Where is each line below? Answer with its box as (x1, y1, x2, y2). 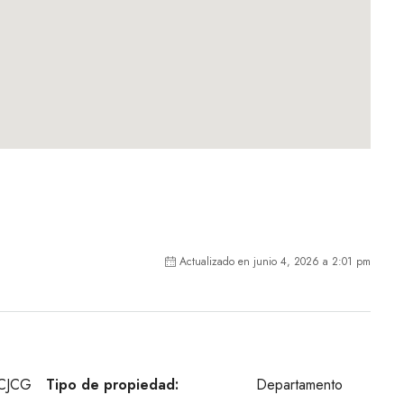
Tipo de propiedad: (45, 374, 179, 396)
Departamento (256, 374, 343, 396)
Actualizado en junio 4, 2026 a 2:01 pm (179, 253, 371, 271)
